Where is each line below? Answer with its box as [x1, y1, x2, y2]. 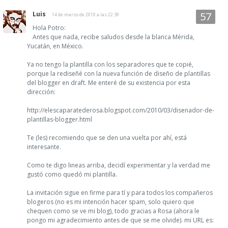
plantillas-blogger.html [27, 115, 92, 124]
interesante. [27, 142, 61, 151]
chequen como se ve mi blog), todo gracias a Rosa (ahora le [27, 206, 199, 215]
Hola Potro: [33, 23, 66, 32]
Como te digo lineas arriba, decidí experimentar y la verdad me [27, 160, 210, 169]
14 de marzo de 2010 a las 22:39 [52, 11, 119, 18]
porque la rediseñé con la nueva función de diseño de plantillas [27, 69, 210, 78]
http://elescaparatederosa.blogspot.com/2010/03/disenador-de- [27, 105, 214, 115]
